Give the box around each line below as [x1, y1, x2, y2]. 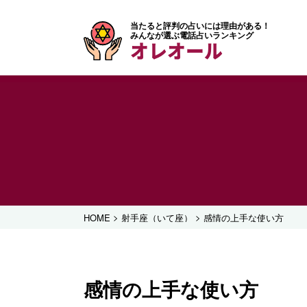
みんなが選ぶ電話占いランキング [130, 29, 254, 41]
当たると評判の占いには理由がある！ [130, 19, 270, 32]
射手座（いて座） [121, 210, 193, 224]
